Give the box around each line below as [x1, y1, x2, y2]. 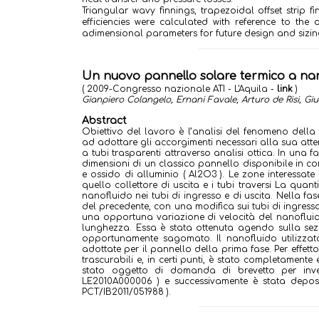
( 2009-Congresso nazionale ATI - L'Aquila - [82, 84, 277, 94]
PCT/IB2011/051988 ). [82, 287, 177, 297]
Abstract [82, 115, 127, 126]
